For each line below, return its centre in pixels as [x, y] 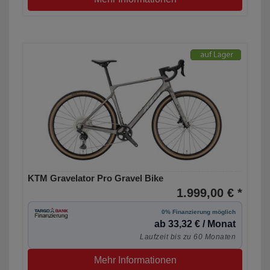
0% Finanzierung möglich [199, 212]
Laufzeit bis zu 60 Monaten [188, 237]
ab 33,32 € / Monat [195, 224]
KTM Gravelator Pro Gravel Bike [96, 178]
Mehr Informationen [135, 260]
